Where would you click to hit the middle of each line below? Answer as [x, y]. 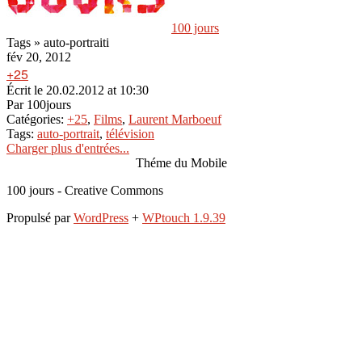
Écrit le [25, 90]
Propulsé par [40, 218]
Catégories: [35, 119]
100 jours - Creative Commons [85, 190]
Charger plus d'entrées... [68, 148]
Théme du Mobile [181, 163]
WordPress [101, 218]
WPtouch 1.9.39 [184, 218]
